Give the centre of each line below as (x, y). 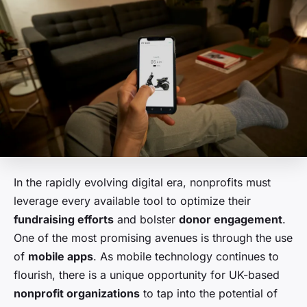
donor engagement (231, 220)
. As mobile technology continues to (186, 257)
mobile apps (61, 257)
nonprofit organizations (77, 294)
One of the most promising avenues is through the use (153, 238)
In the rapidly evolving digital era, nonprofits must (142, 183)
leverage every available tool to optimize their (132, 201)
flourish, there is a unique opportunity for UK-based (147, 275)
